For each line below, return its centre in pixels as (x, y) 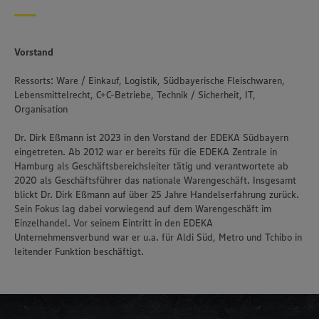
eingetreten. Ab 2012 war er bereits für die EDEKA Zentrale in (146, 151)
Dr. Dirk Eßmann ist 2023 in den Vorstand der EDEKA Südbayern (151, 137)
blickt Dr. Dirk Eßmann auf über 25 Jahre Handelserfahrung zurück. (157, 194)
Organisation (41, 109)
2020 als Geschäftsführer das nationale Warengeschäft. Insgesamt (155, 180)
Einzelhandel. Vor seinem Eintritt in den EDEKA (114, 223)
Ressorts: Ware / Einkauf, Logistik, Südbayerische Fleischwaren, (150, 80)
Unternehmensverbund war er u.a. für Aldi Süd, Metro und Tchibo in (158, 237)
